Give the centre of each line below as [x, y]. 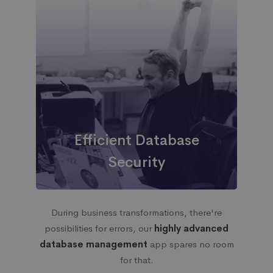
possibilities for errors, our [99, 228]
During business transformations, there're [136, 212]
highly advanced [191, 228]
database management [93, 244]
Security [136, 162]
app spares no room [190, 244]
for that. [136, 260]
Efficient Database [136, 140]
